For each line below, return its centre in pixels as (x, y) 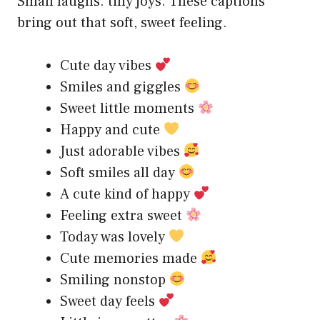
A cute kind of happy (127, 194)
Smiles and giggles (122, 87)
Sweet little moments (129, 109)
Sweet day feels (109, 301)
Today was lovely (114, 237)
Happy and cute (112, 130)
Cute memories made (130, 259)
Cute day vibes (107, 66)
